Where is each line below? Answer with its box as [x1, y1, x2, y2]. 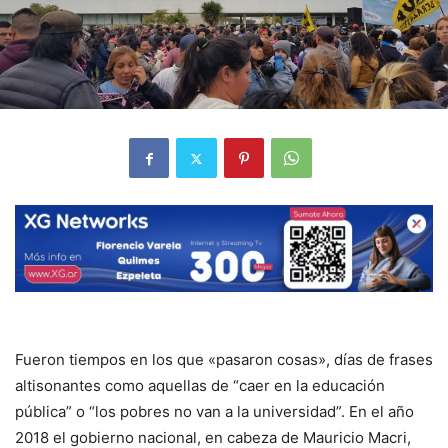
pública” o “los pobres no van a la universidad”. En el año [15, 401, 414, 421]
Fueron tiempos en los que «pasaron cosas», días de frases [15, 349, 433, 369]
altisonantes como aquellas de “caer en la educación [15, 375, 385, 395]
